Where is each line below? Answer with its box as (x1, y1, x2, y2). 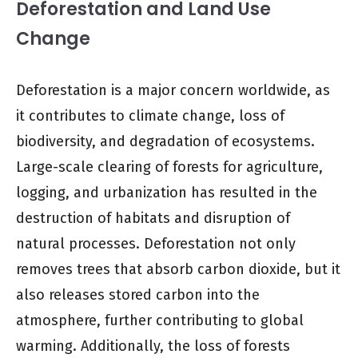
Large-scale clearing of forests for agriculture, (16, 157, 323, 176)
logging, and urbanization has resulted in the (16, 183, 317, 201)
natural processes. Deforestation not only (16, 234, 296, 253)
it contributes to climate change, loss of (16, 106, 284, 125)
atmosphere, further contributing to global (16, 311, 304, 329)
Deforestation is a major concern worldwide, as (16, 81, 330, 99)
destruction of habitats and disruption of (16, 209, 290, 227)
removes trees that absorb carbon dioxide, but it (16, 260, 340, 278)
